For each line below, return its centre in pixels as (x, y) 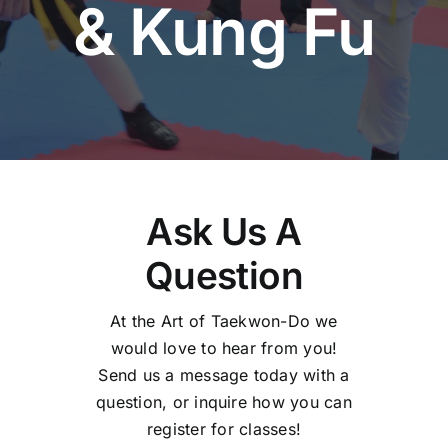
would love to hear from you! (224, 348)
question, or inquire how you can (224, 402)
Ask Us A (224, 231)
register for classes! (224, 429)
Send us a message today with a (224, 375)
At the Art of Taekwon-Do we (224, 321)
